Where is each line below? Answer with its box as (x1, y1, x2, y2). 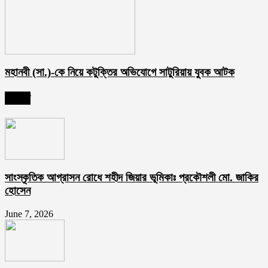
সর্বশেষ (5, 92, 31, 105)
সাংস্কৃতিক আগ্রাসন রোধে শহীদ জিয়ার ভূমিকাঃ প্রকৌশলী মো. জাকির (5, 171, 258, 184)
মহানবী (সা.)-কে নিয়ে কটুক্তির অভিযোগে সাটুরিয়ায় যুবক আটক (5, 65, 234, 78)
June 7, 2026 (5, 208, 53, 219)
